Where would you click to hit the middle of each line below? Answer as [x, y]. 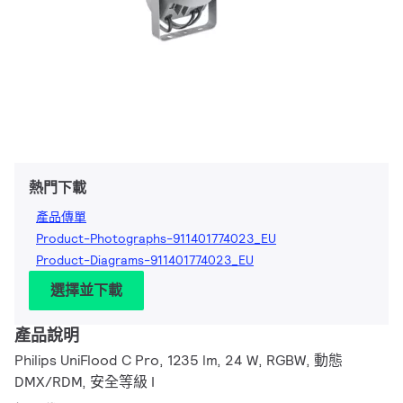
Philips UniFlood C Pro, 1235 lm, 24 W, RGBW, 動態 [179, 361]
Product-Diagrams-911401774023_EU [145, 260]
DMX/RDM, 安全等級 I [85, 382]
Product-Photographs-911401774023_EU [156, 239]
